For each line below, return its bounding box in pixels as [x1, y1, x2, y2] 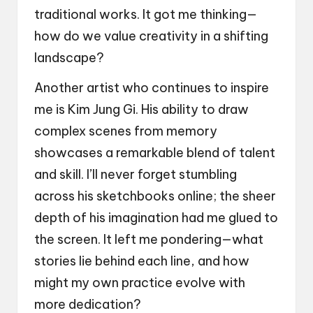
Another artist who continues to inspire [34, 80, 269, 96]
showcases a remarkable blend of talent [34, 145, 275, 161]
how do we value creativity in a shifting [34, 28, 268, 45]
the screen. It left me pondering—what [34, 231, 263, 248]
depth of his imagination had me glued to [34, 210, 278, 226]
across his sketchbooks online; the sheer [34, 188, 276, 205]
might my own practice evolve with [34, 275, 245, 291]
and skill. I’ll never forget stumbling [34, 166, 237, 183]
